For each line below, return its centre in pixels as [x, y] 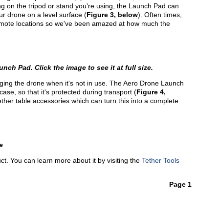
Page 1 [180, 184]
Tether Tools [161, 160]
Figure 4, [151, 92]
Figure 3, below [112, 15]
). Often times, [160, 15]
